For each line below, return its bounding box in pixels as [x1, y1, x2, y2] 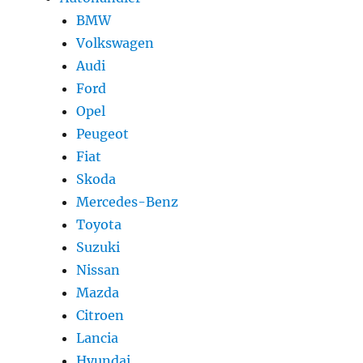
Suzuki [76, 239, 121, 256]
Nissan [76, 262, 121, 279]
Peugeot [76, 126, 130, 143]
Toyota [76, 216, 122, 233]
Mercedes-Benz [76, 194, 179, 211]
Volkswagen [76, 35, 155, 52]
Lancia [76, 330, 119, 347]
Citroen [76, 307, 125, 324]
